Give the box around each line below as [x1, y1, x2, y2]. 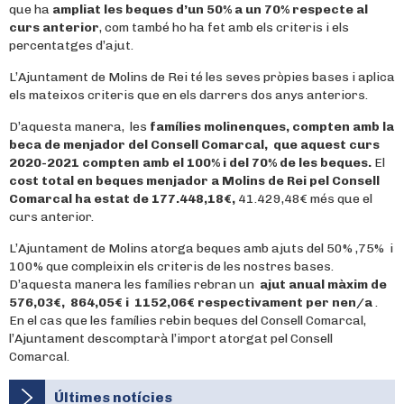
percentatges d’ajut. [9, 38, 133, 53]
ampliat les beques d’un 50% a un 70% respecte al [52, 2, 368, 17]
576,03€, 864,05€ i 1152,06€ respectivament [9, 295, 303, 310]
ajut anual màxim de [260, 277, 387, 292]
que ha [9, 2, 52, 17]
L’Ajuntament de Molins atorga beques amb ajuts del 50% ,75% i [9, 241, 393, 256]
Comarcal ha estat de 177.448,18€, [9, 191, 238, 207]
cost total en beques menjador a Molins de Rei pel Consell [9, 173, 380, 188]
